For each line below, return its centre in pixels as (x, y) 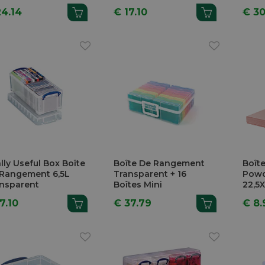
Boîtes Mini (138, 185)
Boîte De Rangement (159, 164)
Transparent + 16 (150, 174)
